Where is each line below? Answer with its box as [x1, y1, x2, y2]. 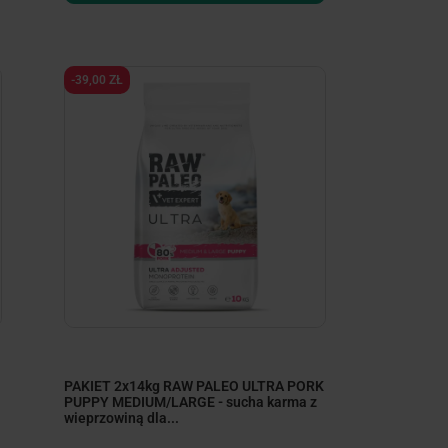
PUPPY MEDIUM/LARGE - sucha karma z [64, 393, 318, 410]
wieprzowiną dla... [64, 409, 180, 426]
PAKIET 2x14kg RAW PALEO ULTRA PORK [64, 377, 325, 394]
